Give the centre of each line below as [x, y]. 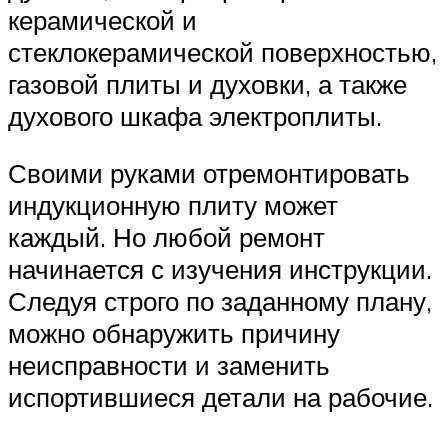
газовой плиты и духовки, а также [207, 83]
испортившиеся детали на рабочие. [220, 397]
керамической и [102, 19]
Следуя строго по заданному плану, [220, 301]
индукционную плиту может [173, 205]
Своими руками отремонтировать [209, 173]
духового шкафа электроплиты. [195, 115]
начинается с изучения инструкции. [220, 269]
